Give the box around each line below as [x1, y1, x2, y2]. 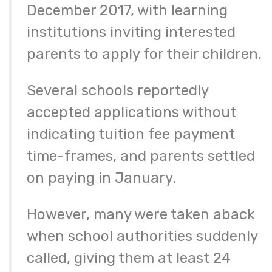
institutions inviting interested [27, 24, 236, 41]
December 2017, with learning [27, 2, 228, 19]
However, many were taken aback [27, 206, 255, 223]
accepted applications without [27, 104, 236, 121]
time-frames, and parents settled [27, 148, 255, 165]
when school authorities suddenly [27, 228, 257, 245]
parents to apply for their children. [27, 46, 262, 63]
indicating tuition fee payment [27, 126, 235, 143]
